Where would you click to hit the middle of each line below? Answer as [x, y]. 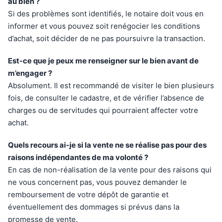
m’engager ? [30, 73]
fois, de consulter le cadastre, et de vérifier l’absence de [106, 98]
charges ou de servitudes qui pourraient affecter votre [103, 111]
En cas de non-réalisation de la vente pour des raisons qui [110, 170]
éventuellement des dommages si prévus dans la [94, 207]
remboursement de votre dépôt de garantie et [88, 195]
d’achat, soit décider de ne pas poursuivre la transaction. [107, 39]
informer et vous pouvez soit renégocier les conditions [104, 26]
